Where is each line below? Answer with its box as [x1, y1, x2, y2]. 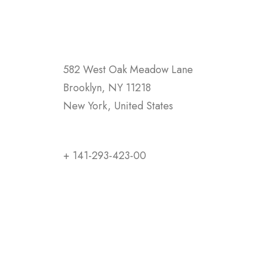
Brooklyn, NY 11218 [63, 80, 151, 95]
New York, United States [63, 98, 173, 113]
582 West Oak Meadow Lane [63, 62, 193, 77]
